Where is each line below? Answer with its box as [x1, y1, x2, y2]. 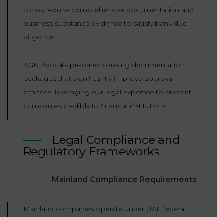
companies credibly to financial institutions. [23, 101, 168, 110]
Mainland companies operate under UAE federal [23, 204, 186, 214]
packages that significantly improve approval [23, 74, 174, 83]
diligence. [23, 32, 55, 42]
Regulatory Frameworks [23, 144, 160, 159]
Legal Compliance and [52, 133, 180, 147]
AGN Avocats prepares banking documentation [23, 61, 185, 70]
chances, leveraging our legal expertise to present [23, 88, 191, 97]
